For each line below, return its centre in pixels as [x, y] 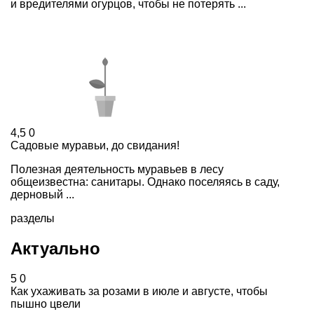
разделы [33, 218]
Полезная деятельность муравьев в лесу [117, 169]
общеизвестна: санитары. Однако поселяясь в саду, [145, 182]
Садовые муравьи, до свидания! [95, 145]
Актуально [55, 248]
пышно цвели [46, 303]
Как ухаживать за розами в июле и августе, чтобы [139, 291]
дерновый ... [42, 194]
